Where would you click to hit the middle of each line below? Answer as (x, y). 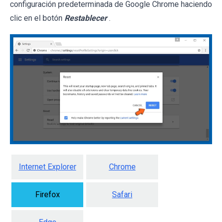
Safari (122, 195)
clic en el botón (37, 18)
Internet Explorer (47, 167)
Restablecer (86, 18)
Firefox (47, 195)
